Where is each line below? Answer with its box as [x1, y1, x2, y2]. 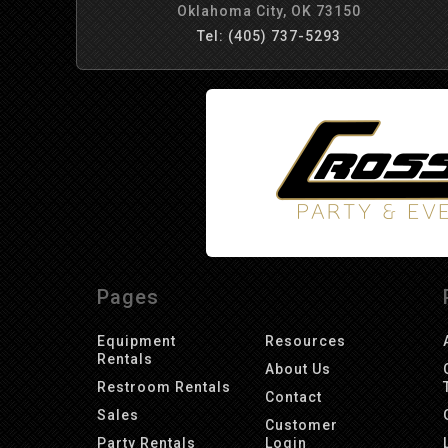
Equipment [97, 333, 177, 349]
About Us [264, 361, 331, 377]
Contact [264, 389, 322, 405]
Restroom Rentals [97, 379, 232, 395]
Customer [264, 417, 338, 433]
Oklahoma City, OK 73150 [176, 3, 361, 19]
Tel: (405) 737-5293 [196, 28, 341, 44]
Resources [264, 333, 346, 349]
